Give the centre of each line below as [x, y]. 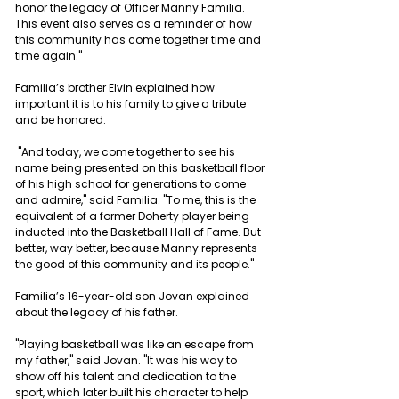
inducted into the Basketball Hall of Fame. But [139, 232]
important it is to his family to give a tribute [132, 103]
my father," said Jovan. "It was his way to [127, 360]
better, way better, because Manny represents [138, 248]
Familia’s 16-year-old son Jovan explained [134, 296]
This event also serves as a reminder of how [135, 23]
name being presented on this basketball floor [141, 167]
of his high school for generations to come [132, 183]
